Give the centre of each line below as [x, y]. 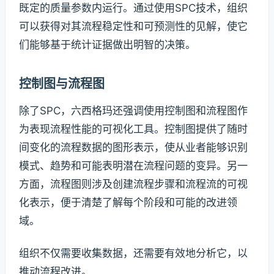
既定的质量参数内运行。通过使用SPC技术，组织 [133, 8]
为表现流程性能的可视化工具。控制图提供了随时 [133, 129]
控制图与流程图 [62, 83]
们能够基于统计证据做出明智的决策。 [107, 44]
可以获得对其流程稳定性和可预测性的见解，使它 [133, 26]
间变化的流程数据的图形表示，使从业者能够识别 [133, 147]
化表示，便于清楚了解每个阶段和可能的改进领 [128, 202]
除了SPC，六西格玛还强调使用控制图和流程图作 [133, 110]
